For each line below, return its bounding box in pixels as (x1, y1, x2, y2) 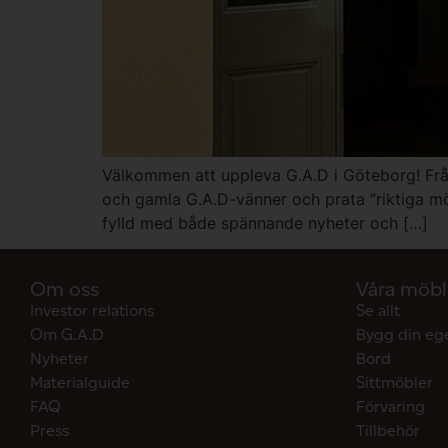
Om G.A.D (30, 325, 104, 345)
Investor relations (30, 301, 154, 321)
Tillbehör (356, 421, 420, 441)
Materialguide (30, 373, 130, 393)
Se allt (356, 301, 400, 321)
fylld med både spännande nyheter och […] (102, 212, 428, 233)
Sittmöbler (356, 373, 433, 393)
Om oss (30, 277, 99, 302)
